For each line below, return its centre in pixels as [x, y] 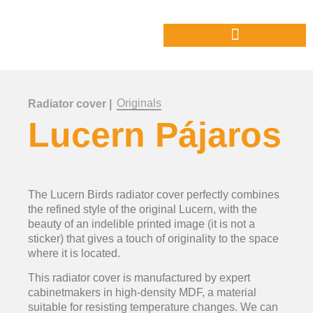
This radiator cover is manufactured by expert [139, 278]
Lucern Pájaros [155, 135]
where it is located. [74, 253]
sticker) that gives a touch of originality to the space [153, 239]
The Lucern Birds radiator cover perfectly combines [154, 195]
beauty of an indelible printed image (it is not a [141, 224]
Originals [139, 103]
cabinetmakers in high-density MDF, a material [142, 293]
